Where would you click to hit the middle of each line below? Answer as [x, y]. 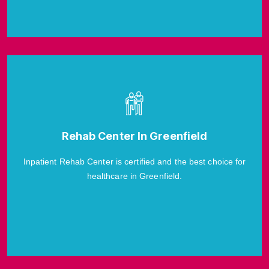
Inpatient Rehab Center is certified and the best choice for [134, 162]
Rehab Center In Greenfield [134, 136]
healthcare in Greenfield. [134, 176]
